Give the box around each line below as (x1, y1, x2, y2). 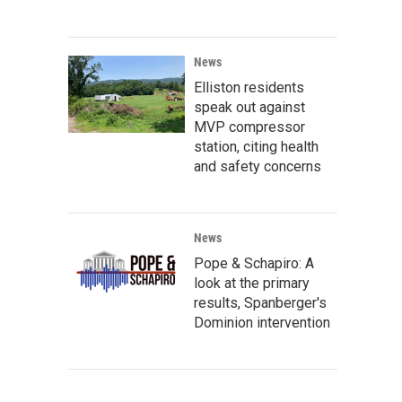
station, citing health (194, 137, 319, 155)
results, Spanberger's (194, 293, 327, 311)
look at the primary (194, 274, 310, 292)
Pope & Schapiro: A (194, 254, 314, 272)
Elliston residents (194, 78, 304, 96)
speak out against (194, 98, 305, 116)
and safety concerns (194, 157, 321, 175)
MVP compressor (194, 118, 305, 135)
